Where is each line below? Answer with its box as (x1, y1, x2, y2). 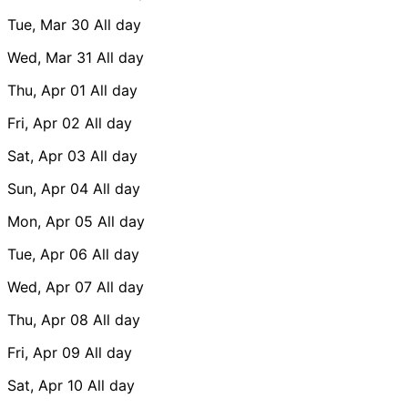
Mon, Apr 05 (7, 211, 93, 230)
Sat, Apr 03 (7, 146, 86, 165)
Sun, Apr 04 (7, 178, 88, 198)
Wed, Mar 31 (7, 47, 92, 66)
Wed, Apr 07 (7, 277, 92, 296)
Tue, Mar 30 (7, 15, 89, 34)
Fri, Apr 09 (7, 342, 80, 362)
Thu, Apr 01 (7, 80, 86, 99)
